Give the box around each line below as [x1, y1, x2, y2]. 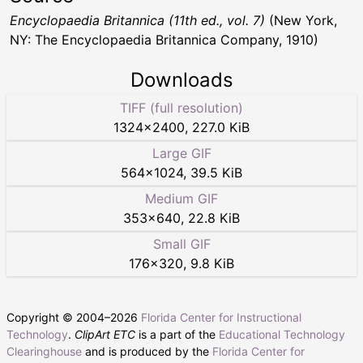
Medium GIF [145, 190, 218, 207]
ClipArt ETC [75, 327, 135, 341]
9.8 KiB [190, 254, 234, 271]
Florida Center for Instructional [141, 310, 301, 324]
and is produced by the [82, 344, 212, 358]
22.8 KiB [188, 209, 240, 226]
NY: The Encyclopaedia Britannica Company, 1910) [10, 31, 318, 48]
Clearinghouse [6, 344, 82, 358]
